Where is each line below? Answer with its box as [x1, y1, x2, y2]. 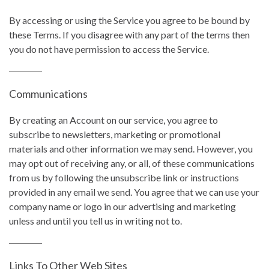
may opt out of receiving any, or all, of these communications [9, 157, 255, 169]
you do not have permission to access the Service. [9, 43, 209, 55]
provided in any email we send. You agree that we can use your [9, 186, 259, 198]
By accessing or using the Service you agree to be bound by [9, 14, 250, 26]
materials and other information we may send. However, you [9, 143, 253, 154]
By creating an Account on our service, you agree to [9, 114, 218, 125]
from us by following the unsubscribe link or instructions [9, 172, 239, 183]
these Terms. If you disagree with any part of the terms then [9, 29, 250, 40]
